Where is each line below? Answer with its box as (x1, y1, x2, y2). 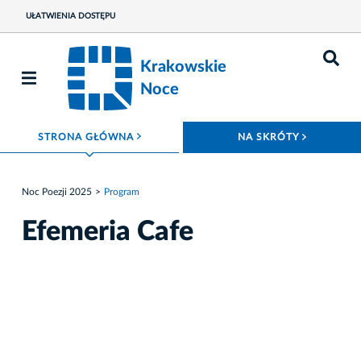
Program (104, 186, 139, 197)
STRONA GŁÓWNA (38, 131, 137, 142)
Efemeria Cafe (22, 218, 193, 247)
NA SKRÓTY (238, 132, 302, 142)
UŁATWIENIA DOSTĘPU (25, 12, 115, 20)
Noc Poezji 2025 (22, 186, 92, 197)
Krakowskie (140, 59, 226, 75)
